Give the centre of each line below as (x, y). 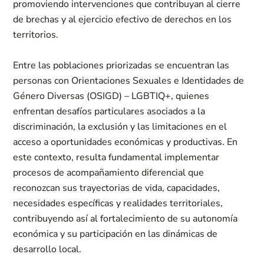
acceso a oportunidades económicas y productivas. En (126, 142)
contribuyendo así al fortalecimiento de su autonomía (126, 219)
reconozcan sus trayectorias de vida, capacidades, (117, 188)
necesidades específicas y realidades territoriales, (118, 203)
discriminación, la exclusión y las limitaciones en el (120, 127)
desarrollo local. (47, 249)
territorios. (36, 35)
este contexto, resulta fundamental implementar (116, 157)
